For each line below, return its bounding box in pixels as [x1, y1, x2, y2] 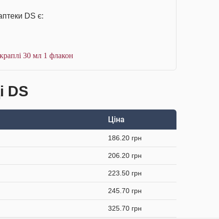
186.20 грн [108, 134, 142, 142]
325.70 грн [108, 204, 142, 212]
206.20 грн [108, 152, 142, 159]
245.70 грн [108, 187, 142, 195]
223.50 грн [108, 169, 142, 177]
